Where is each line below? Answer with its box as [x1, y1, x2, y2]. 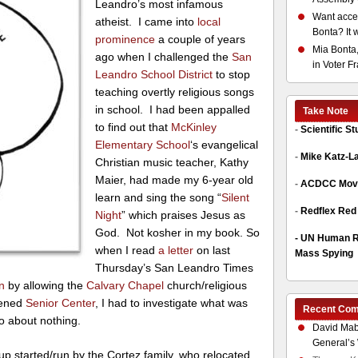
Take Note [302, 105, 348, 117]
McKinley [171, 120, 217, 133]
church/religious [164, 278, 248, 292]
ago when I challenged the [95, 50, 233, 63]
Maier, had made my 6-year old [95, 173, 254, 186]
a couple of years [155, 32, 246, 46]
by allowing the [5, 278, 87, 292]
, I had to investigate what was [95, 296, 249, 309]
